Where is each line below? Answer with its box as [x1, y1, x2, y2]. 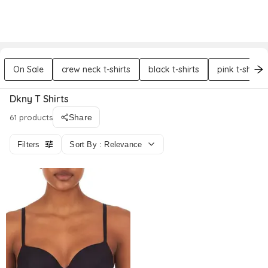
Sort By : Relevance [69, 139, 142, 149]
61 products [10, 112, 53, 122]
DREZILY [15, 10, 59, 32]
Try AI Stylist [154, 16, 202, 25]
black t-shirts [148, 64, 199, 75]
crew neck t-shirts [62, 64, 130, 75]
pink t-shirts [217, 64, 263, 75]
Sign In [214, 16, 237, 25]
